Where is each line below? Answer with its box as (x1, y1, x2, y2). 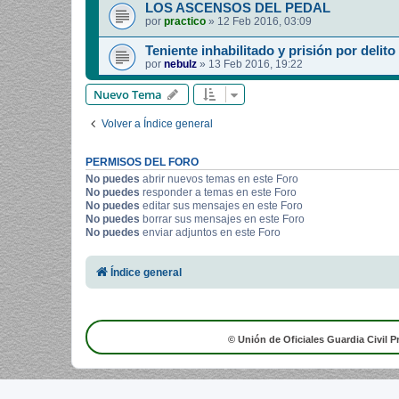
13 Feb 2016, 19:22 (208, 58, 303, 71)
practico (164, 15, 206, 28)
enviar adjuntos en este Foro (140, 226, 281, 240)
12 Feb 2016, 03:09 (217, 15, 312, 28)
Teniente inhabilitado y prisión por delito (145, 44, 395, 59)
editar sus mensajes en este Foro (140, 199, 303, 213)
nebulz (164, 58, 197, 71)
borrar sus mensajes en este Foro (140, 213, 305, 226)
